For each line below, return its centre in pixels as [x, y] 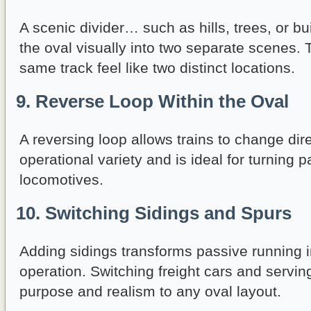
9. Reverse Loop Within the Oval [152, 102]
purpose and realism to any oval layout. [150, 292]
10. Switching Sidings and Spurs [154, 213]
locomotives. [61, 180]
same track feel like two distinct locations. [157, 68]
